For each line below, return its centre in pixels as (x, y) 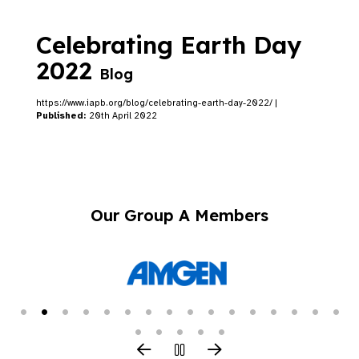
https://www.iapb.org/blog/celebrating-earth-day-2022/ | (157, 103)
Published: (63, 115)
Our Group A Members (179, 215)
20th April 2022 (123, 115)
